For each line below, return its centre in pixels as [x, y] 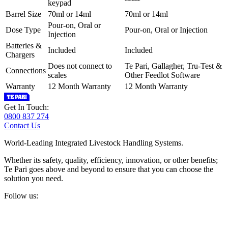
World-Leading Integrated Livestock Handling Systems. [94, 143]
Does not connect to [80, 66]
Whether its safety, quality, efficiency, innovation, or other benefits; [111, 160]
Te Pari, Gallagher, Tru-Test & [173, 66]
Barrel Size [23, 14]
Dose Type [23, 30]
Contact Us [22, 126]
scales [57, 75]
